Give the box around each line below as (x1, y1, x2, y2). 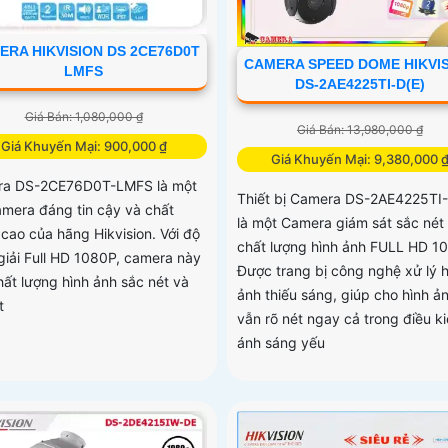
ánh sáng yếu (236, 334, 325, 352)
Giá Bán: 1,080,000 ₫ (24, 109, 143, 125)
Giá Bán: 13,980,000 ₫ (296, 122, 423, 138)
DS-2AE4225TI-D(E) (294, 76, 425, 93)
